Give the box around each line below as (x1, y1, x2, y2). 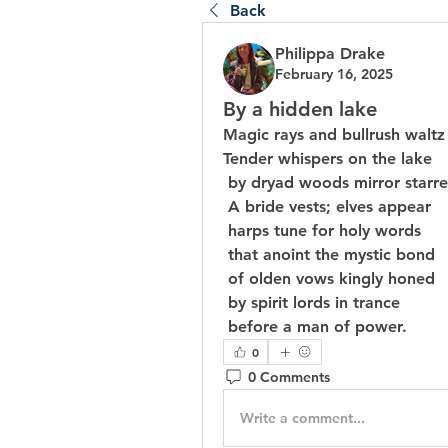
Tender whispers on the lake (223, 149, 432, 169)
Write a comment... (240, 408, 365, 427)
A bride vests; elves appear (228, 197, 431, 217)
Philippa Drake (275, 44, 385, 64)
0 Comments (248, 367, 330, 386)
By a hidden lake (223, 97, 377, 122)
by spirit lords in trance (228, 293, 400, 313)
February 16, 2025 (275, 65, 393, 84)
